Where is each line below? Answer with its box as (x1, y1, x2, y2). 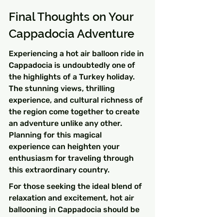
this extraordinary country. (9, 165, 109, 175)
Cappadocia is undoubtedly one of (9, 61, 137, 70)
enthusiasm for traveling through (9, 154, 136, 163)
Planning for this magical (9, 130, 104, 140)
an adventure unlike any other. (9, 119, 124, 128)
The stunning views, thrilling (9, 84, 117, 93)
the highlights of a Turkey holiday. (9, 72, 137, 82)
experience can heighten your (9, 142, 122, 152)
